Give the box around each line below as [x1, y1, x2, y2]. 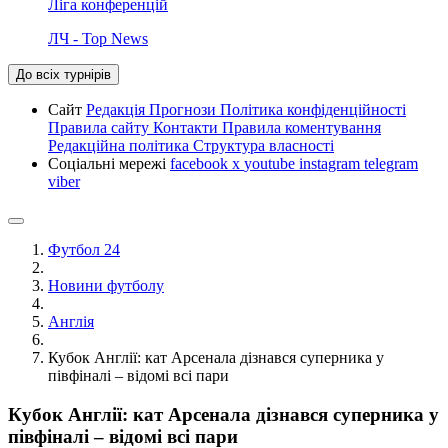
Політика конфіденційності [220, 100, 406, 118]
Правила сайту [48, 118, 153, 136]
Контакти [153, 118, 222, 136]
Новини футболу [48, 276, 164, 294]
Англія [48, 312, 94, 330]
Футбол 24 [48, 240, 120, 258]
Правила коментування [222, 118, 381, 136]
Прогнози [149, 100, 220, 118]
